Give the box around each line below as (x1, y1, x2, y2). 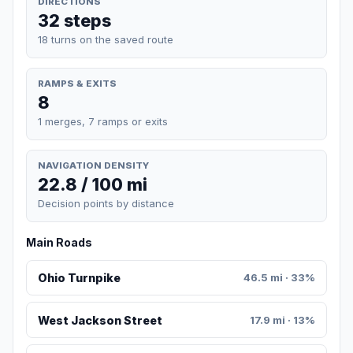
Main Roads (26, 236, 92, 250)
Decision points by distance (38, 197, 174, 210)
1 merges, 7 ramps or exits (38, 114, 168, 128)
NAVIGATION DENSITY (38, 159, 149, 171)
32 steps (38, 9, 111, 31)
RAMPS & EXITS (38, 77, 117, 89)
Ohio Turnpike (37, 271, 121, 285)
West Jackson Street (37, 313, 162, 327)
